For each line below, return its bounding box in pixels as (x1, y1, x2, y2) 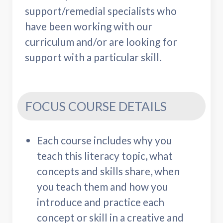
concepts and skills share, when (37, 165, 180, 178)
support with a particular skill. (25, 50, 162, 63)
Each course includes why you (37, 134, 172, 147)
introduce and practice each (37, 196, 164, 209)
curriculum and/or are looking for (25, 35, 177, 48)
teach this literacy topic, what (37, 149, 173, 162)
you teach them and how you (37, 180, 168, 193)
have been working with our (25, 19, 152, 32)
